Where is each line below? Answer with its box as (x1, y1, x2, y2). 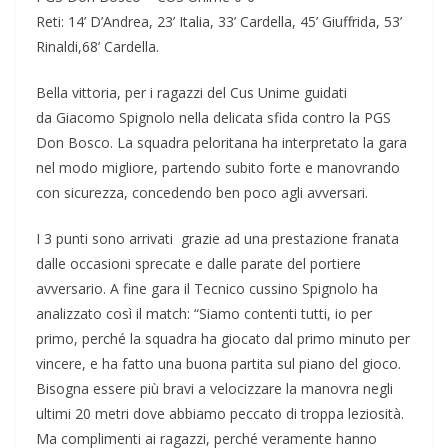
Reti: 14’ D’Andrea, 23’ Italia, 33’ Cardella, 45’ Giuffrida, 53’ (36, 12, 402, 32)
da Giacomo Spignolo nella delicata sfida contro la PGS (36, 108, 391, 128)
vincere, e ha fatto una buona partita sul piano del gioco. (36, 354, 401, 374)
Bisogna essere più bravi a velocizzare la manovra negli (36, 379, 393, 399)
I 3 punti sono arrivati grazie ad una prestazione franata (36, 229, 399, 249)
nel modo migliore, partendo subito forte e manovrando (36, 158, 400, 178)
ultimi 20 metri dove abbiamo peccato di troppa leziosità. (36, 404, 404, 424)
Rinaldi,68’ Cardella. (36, 37, 159, 57)
